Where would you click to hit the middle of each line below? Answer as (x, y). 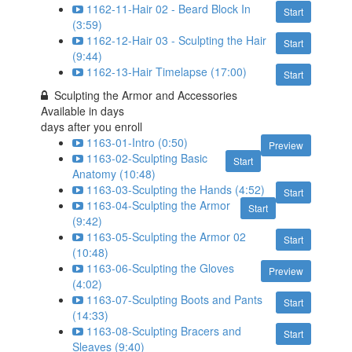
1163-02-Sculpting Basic (147, 158)
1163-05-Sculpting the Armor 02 (167, 236)
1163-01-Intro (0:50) (137, 142)
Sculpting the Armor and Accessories (146, 95)
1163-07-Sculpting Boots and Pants (175, 299)
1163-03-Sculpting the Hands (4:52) (176, 189)
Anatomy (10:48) (114, 174)
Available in (71, 111)
